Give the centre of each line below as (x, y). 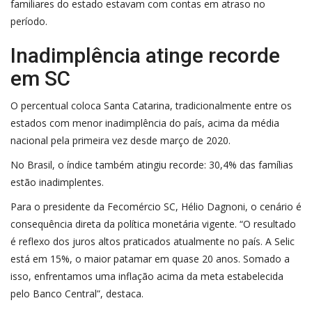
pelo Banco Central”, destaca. (77, 293)
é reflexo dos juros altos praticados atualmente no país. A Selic (153, 241)
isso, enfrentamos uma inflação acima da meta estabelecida (147, 276)
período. (29, 21)
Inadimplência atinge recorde (145, 55)
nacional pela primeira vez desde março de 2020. (120, 140)
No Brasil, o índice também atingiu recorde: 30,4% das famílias (152, 164)
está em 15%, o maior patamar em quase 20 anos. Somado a (150, 258)
